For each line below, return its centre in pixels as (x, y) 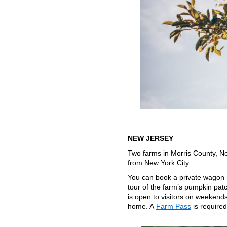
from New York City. (159, 163)
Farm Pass (174, 206)
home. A (142, 206)
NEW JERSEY (150, 138)
